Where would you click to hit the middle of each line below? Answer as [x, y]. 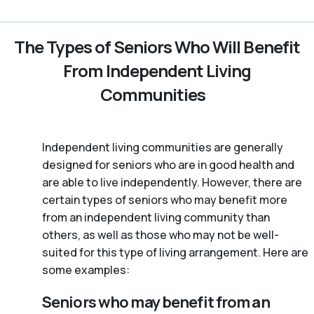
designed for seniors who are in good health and [168, 165]
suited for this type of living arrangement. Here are [175, 253]
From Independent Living [157, 71]
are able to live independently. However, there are [172, 183]
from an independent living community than [156, 218]
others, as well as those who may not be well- [161, 235]
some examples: [86, 270]
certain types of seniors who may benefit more [165, 200]
